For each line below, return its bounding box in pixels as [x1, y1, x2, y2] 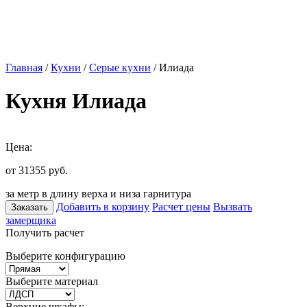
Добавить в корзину [56, 200, 149, 212]
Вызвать [213, 200, 252, 212]
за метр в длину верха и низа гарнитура [5, 187, 191, 199]
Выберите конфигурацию [5, 249, 125, 262]
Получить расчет [5, 226, 84, 238]
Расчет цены [152, 200, 210, 212]
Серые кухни [89, 62, 151, 73]
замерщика [5, 214, 56, 226]
